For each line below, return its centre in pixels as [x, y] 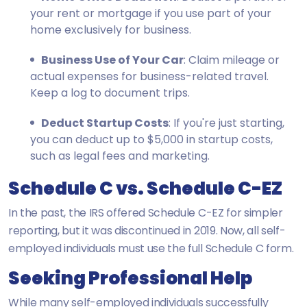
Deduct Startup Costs [105, 123]
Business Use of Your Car [112, 60]
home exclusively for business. [111, 29]
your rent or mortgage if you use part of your [151, 13]
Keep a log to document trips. [110, 93]
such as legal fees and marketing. [120, 156]
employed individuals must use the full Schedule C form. [151, 248]
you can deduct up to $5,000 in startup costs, [151, 139]
